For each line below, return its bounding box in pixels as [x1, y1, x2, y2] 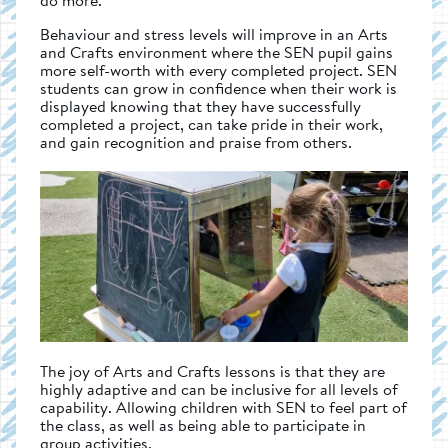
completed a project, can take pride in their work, [40, 111, 383, 136]
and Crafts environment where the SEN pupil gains [40, 39, 393, 64]
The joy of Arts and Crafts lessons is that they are [40, 358, 385, 383]
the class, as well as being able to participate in [40, 412, 366, 437]
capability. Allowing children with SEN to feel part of [40, 394, 407, 419]
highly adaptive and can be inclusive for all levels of [40, 376, 398, 401]
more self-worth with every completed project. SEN [40, 57, 397, 82]
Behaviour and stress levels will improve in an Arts [40, 21, 388, 46]
